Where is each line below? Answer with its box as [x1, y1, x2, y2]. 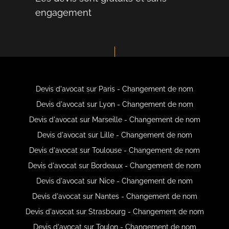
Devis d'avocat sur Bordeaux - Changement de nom [28, 161, 201, 170]
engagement [35, 7, 91, 18]
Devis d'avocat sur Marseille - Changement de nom [29, 115, 200, 124]
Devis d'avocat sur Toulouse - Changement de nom [29, 146, 200, 154]
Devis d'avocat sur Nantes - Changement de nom [32, 192, 197, 200]
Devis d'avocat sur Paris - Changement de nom [36, 84, 193, 93]
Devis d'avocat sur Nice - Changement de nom [36, 176, 193, 185]
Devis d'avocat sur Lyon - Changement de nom [36, 100, 193, 108]
